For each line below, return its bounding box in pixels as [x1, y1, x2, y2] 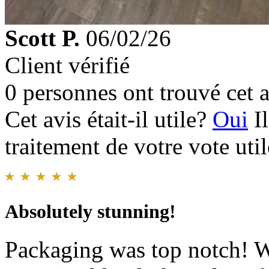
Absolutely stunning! [5, 200, 176, 222]
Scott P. [5, 25, 80, 52]
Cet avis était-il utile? [5, 106, 213, 133]
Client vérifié [5, 52, 130, 79]
